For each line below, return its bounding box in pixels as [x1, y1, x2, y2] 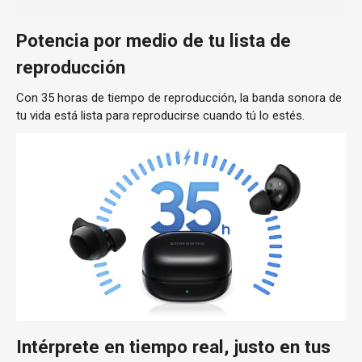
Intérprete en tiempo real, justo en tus [16, 335, 330, 357]
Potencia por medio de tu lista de [16, 29, 291, 51]
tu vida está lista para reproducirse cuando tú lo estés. [16, 107, 305, 123]
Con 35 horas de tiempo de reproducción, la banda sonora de [16, 90, 342, 105]
